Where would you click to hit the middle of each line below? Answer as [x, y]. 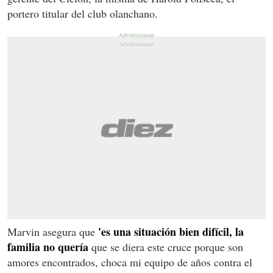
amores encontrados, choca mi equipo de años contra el [130, 262]
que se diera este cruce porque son [166, 246]
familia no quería [48, 246]
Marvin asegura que [53, 231]
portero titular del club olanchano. [83, 13]
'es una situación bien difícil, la [171, 231]
